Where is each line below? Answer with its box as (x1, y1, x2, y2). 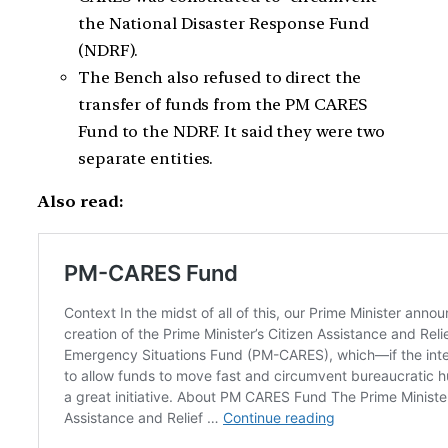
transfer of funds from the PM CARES (78, 94, 368, 114)
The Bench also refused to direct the (78, 67, 362, 87)
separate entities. (78, 148, 214, 168)
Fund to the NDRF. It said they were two (78, 121, 386, 141)
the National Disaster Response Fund (78, 13, 369, 33)
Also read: (38, 192, 123, 212)
